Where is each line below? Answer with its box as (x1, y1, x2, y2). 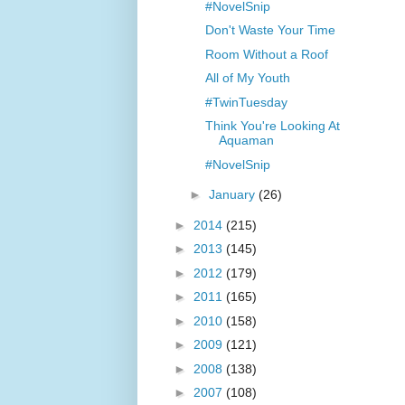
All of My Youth (204, 71, 290, 86)
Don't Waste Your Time (204, 23, 335, 38)
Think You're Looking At (204, 118, 340, 134)
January (208, 187, 259, 202)
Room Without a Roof (204, 46, 328, 61)
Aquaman (218, 133, 274, 148)
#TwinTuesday (204, 94, 287, 109)
